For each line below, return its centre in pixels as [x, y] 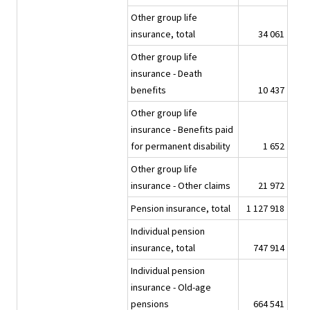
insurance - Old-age [171, 288]
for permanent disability [181, 146]
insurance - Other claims [181, 186]
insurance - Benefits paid [182, 130]
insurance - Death [166, 74]
